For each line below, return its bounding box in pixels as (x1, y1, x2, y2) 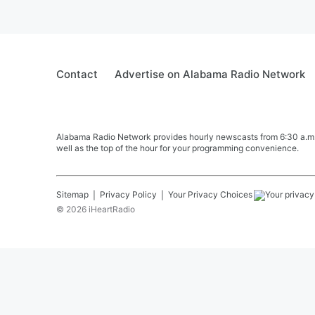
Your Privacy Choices (168, 189, 252, 200)
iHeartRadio (89, 204, 135, 214)
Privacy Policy (100, 189, 157, 200)
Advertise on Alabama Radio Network (115, 67, 305, 81)
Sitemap (56, 189, 89, 200)
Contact (56, 67, 98, 81)
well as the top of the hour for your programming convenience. (56, 143, 299, 153)
